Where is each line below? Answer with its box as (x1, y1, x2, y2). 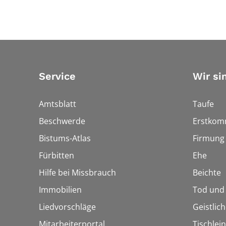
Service (39, 70, 76, 83)
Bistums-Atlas (39, 133, 91, 144)
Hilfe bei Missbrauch (39, 167, 116, 179)
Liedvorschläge (39, 201, 96, 213)
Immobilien (39, 184, 82, 196)
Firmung (193, 133, 224, 144)
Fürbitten (39, 150, 74, 161)
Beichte (193, 167, 221, 179)
